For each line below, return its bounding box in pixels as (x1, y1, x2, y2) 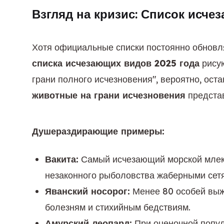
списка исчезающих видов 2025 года (32, 57, 199, 69)
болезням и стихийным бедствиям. (45, 201, 190, 213)
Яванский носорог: (45, 185, 130, 197)
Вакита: (45, 153, 78, 165)
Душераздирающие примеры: (32, 125, 164, 137)
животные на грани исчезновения (32, 89, 185, 101)
